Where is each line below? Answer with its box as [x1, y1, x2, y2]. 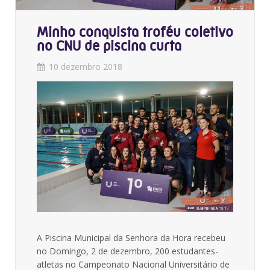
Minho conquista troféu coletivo [37, 23, 233, 40]
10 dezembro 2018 [49, 60, 122, 72]
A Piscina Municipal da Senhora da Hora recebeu [37, 232, 225, 244]
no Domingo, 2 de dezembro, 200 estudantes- [37, 245, 218, 257]
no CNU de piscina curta [37, 37, 181, 54]
